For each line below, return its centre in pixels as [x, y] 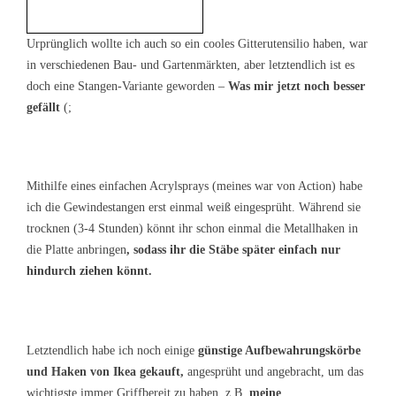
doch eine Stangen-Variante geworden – [126, 87]
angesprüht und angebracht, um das [274, 371]
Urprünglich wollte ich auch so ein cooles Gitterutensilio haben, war [197, 44]
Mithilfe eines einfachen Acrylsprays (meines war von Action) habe [194, 187]
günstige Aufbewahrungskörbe [279, 350]
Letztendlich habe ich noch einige [112, 350]
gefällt [43, 108]
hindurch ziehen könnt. [89, 271]
